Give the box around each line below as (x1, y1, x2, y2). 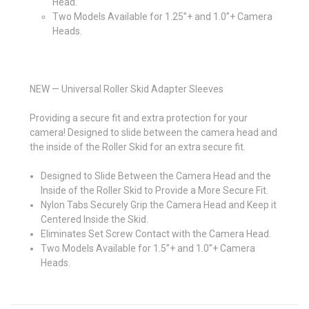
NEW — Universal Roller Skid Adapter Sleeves (30, 83, 223, 94)
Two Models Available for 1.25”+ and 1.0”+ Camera (52, 10, 272, 22)
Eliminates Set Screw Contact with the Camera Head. (41, 228, 272, 239)
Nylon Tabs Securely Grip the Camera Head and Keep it (41, 199, 277, 210)
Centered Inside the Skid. (41, 213, 149, 225)
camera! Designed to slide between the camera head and (30, 126, 277, 138)
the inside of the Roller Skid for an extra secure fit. (30, 141, 246, 152)
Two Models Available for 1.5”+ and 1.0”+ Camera (41, 242, 256, 254)
